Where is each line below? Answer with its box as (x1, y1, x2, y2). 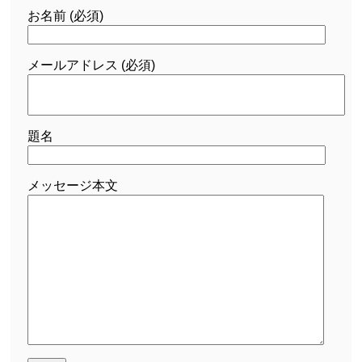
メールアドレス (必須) (27, 57, 156, 72)
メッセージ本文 (27, 178, 119, 192)
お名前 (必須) (27, 8, 104, 23)
